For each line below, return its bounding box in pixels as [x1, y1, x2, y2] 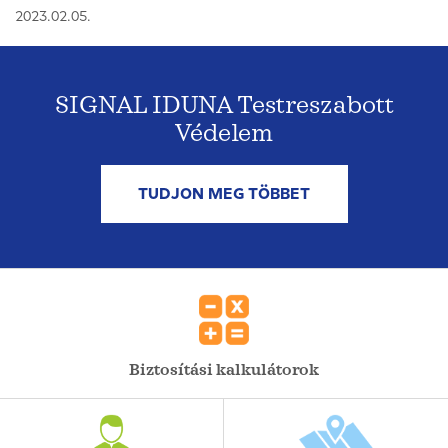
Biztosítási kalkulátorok [129, 360, 319, 379]
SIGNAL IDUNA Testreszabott [54, 90, 394, 119]
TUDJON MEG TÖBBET [138, 185, 310, 203]
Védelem [175, 118, 273, 147]
